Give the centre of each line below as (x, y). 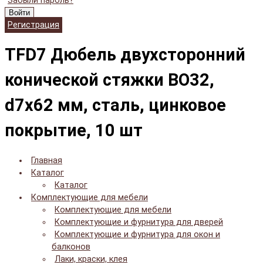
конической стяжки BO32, (109, 80)
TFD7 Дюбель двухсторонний (125, 54)
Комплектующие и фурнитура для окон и (137, 235)
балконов (71, 247)
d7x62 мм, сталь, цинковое (115, 105)
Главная (47, 161)
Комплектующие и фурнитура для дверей (139, 222)
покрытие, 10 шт (74, 130)
